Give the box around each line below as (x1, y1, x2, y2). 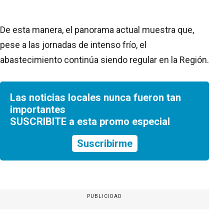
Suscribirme (76, 137, 132, 149)
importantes (10, 103, 65, 115)
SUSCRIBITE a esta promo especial (10, 115, 170, 127)
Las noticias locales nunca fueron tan (10, 91, 181, 103)
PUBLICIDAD (86, 193, 122, 199)
